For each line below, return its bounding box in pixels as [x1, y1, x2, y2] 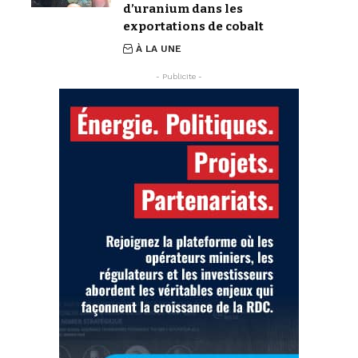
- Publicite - [156, 72, 202, 82]
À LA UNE [136, 43, 182, 55]
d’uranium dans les [123, 2, 243, 17]
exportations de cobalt [123, 19, 264, 34]
